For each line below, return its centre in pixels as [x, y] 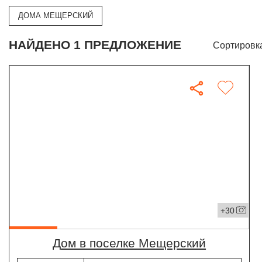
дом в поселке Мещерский [134, 244]
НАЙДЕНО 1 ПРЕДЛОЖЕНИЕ [95, 45]
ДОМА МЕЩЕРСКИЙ [56, 16]
